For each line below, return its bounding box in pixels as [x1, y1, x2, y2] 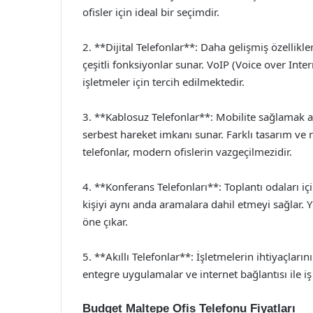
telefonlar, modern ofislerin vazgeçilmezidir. [82, 145, 292, 159]
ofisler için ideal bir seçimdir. [82, 5, 219, 19]
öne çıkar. [82, 214, 128, 228]
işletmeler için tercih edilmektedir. [82, 75, 245, 89]
